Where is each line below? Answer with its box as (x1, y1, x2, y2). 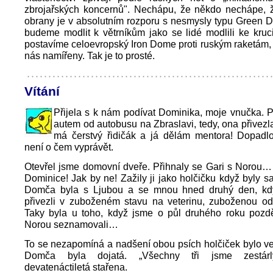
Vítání (24, 84, 60, 98)
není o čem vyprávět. (24, 141, 113, 152)
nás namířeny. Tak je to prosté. (24, 50, 155, 61)
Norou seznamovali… (24, 219, 118, 230)
